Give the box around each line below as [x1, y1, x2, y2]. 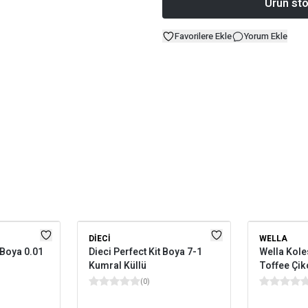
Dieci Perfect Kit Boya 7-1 [89, 245, 202, 259]
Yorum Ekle [244, 30, 287, 43]
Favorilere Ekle [175, 30, 232, 43]
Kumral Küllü [89, 258, 146, 273]
